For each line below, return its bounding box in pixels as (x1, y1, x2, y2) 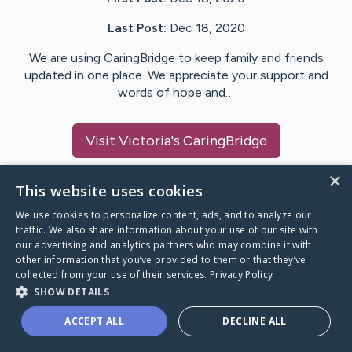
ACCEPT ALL (64, 314, 125, 328)
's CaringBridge (170, 132, 267, 150)
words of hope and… (118, 85, 234, 101)
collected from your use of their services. (16, 268, 210, 281)
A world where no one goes (19, 301, 203, 320)
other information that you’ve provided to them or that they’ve (16, 253, 306, 266)
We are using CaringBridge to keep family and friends (28, 50, 324, 66)
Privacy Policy (209, 268, 273, 281)
